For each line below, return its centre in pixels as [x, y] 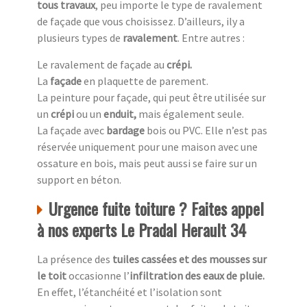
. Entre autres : [211, 38]
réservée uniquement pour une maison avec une [147, 147]
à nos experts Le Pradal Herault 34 [142, 230]
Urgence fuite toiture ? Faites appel [156, 209]
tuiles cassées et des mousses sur [189, 259]
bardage [126, 131]
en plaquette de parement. [146, 81]
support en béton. [79, 180]
